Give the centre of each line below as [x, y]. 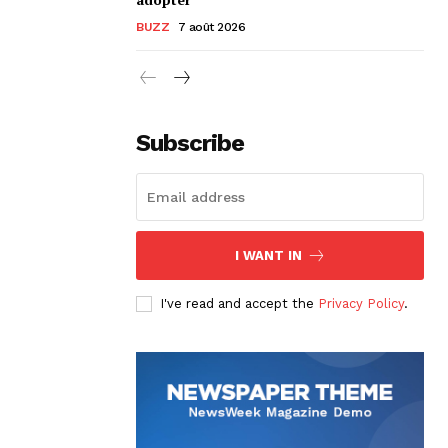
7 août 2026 [211, 26]
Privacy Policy [361, 303]
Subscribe [190, 142]
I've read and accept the [239, 303]
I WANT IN [268, 255]
